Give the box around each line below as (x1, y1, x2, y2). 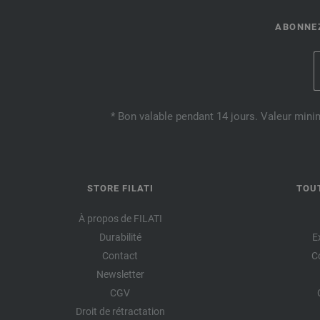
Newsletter (96, 268, 144, 280)
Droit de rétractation (75, 305, 165, 317)
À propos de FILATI (78, 212, 162, 224)
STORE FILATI (86, 182, 154, 194)
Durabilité (99, 231, 141, 243)
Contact (102, 249, 138, 261)
